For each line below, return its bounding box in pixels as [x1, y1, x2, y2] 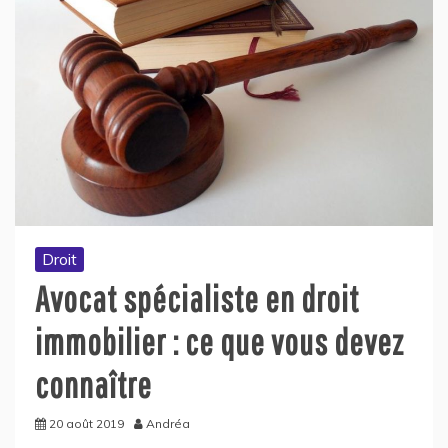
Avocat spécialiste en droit [35, 277, 359, 319]
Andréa [146, 415, 190, 431]
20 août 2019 [49, 415, 124, 431]
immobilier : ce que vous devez [35, 320, 404, 362]
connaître [35, 363, 152, 405]
